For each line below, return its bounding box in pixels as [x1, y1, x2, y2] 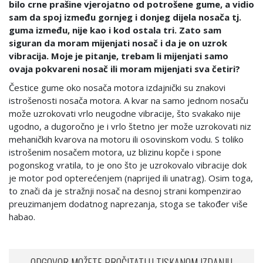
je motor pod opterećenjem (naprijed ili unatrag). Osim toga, [9, 172, 253, 184]
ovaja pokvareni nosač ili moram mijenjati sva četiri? [9, 63, 240, 75]
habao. [9, 211, 35, 222]
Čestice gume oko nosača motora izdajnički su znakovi [9, 82, 225, 93]
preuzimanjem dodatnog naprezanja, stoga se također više [9, 198, 248, 210]
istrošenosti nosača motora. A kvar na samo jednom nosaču [9, 95, 248, 106]
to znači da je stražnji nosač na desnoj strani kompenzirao [9, 185, 241, 197]
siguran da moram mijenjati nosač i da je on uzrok [9, 37, 227, 49]
